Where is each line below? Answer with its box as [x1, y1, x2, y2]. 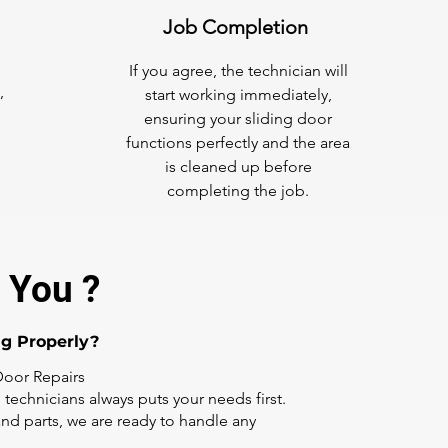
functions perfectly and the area [126, 133, 350, 152]
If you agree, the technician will [128, 61, 348, 80]
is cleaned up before [164, 157, 312, 176]
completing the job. [167, 181, 309, 200]
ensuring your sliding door [144, 109, 332, 128]
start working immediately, [144, 85, 332, 104]
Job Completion [163, 15, 313, 39]
